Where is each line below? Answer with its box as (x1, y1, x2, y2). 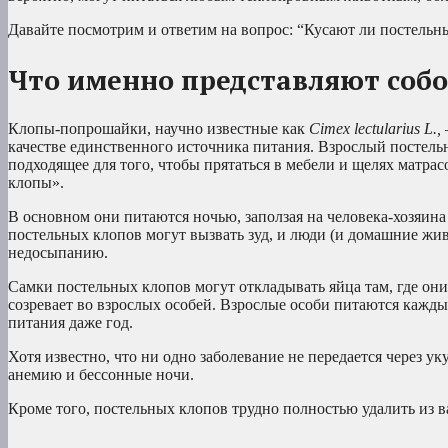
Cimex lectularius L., (309, 119, 445, 137)
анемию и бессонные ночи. (8, 365, 194, 383)
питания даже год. (8, 313, 133, 331)
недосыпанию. (8, 243, 108, 261)
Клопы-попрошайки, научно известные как (8, 119, 309, 137)
